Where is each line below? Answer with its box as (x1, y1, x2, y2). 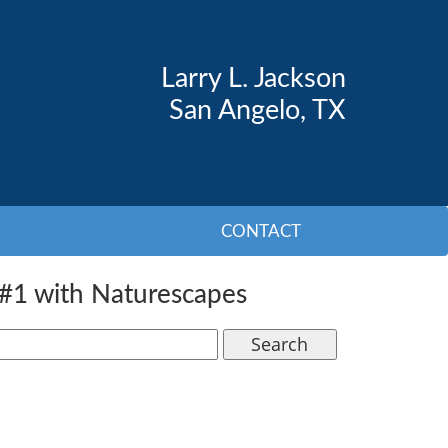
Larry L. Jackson (161, 65, 346, 92)
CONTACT (221, 222, 301, 240)
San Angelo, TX (169, 97, 346, 124)
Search (251, 332, 309, 356)
